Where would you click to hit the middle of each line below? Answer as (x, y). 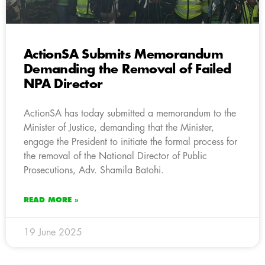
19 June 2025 (53, 232)
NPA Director (63, 84)
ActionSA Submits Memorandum (123, 54)
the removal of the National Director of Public (115, 156)
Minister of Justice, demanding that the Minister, (119, 127)
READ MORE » (51, 200)
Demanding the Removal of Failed (127, 69)
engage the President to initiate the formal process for (130, 142)
